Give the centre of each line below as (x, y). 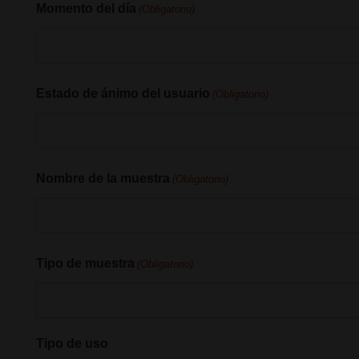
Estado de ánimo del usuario (123, 93)
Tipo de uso (72, 343)
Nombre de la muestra (103, 178)
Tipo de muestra (85, 263)
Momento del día (86, 8)
